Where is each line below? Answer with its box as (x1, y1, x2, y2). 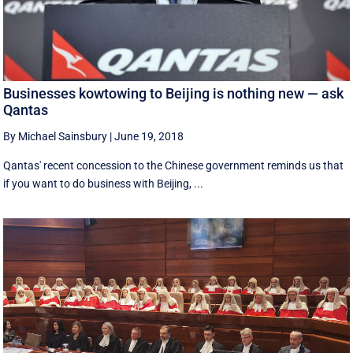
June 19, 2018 (114, 130, 184, 143)
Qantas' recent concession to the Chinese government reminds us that (3, 159, 344, 173)
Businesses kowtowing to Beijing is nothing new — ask (3, 85, 344, 102)
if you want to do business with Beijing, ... (3, 177, 204, 191)
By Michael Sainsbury (3, 130, 108, 143)
